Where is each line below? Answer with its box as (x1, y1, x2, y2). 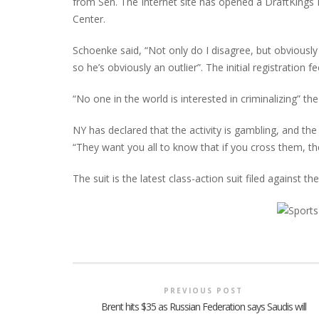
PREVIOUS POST (164, 286, 244, 296)
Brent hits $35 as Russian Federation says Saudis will (100, 300, 306, 314)
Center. (73, 11, 105, 26)
